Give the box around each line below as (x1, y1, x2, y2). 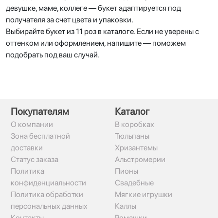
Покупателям (11, 106, 69, 117)
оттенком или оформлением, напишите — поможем (6, 38, 186, 48)
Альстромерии (115, 155, 165, 164)
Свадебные (115, 178, 154, 187)
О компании (11, 120, 53, 129)
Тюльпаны (115, 131, 149, 141)
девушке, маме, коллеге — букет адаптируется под (6, 3, 181, 13)
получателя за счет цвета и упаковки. (6, 15, 133, 24)
